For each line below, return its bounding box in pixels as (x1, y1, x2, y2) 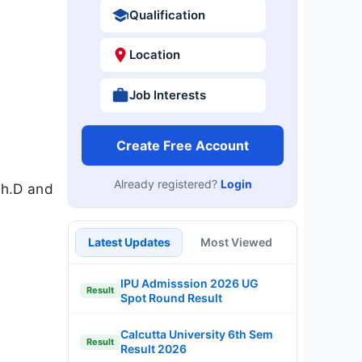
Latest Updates (87, 234, 170, 249)
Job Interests (128, 86, 206, 103)
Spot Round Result (120, 290, 222, 305)
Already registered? (113, 176, 221, 191)
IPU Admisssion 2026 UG (120, 276, 259, 290)
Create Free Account (116, 137, 249, 154)
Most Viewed (200, 234, 272, 249)
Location (128, 47, 180, 62)
